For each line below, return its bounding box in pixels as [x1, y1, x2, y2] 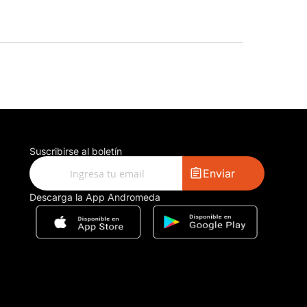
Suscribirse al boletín [29, 145, 122, 157]
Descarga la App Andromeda [29, 191, 160, 203]
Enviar [202, 167, 235, 180]
